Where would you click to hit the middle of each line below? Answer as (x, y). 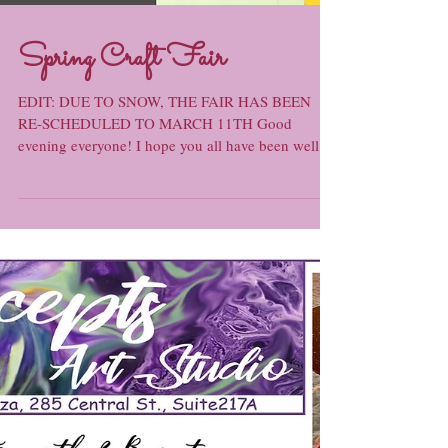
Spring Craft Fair (121, 203)
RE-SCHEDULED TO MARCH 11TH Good (155, 267)
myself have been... (78, 311)
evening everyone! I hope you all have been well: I (77, 289)
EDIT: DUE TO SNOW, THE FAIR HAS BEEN (164, 245)
